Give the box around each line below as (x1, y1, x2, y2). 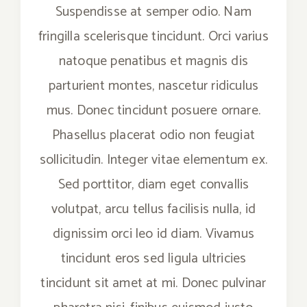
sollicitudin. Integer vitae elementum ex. (39, 149, 268, 171)
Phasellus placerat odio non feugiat (52, 124, 255, 147)
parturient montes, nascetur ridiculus (48, 75, 259, 97)
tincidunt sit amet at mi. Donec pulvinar (40, 272, 267, 295)
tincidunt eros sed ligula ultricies (60, 247, 247, 270)
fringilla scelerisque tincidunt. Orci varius (38, 25, 269, 48)
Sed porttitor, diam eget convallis (58, 173, 249, 196)
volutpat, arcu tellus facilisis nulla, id (51, 198, 256, 221)
